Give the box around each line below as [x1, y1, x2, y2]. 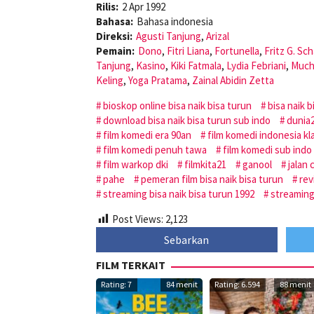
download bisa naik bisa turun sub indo [103, 114, 271, 128]
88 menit [280, 279, 311, 290]
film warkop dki [103, 158, 168, 172]
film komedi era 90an [103, 128, 191, 142]
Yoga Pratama [128, 74, 187, 88]
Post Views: [112, 212, 163, 226]
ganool [243, 158, 272, 172]
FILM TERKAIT [96, 258, 165, 273]
